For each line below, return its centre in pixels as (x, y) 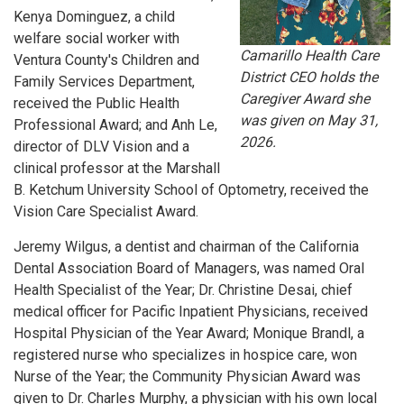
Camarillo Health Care (309, 55)
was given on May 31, (308, 120)
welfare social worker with (98, 39)
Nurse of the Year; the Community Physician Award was (187, 377)
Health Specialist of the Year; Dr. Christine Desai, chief (183, 290)
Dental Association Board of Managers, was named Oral (189, 269)
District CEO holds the (308, 77)
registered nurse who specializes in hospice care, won (185, 355)
